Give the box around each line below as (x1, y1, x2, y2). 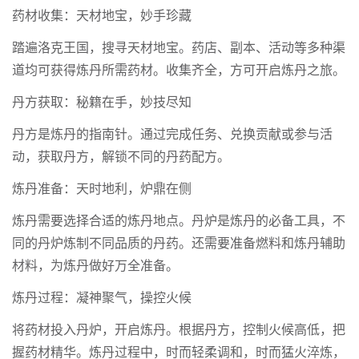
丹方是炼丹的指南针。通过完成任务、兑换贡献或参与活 (12, 124, 333, 146)
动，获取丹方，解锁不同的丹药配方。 (12, 147, 230, 168)
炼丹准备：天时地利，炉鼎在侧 (12, 179, 192, 200)
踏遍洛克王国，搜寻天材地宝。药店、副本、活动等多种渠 (12, 38, 345, 59)
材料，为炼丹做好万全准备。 (12, 256, 179, 277)
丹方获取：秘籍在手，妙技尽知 (12, 92, 192, 114)
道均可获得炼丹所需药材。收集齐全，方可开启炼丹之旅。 (12, 60, 345, 82)
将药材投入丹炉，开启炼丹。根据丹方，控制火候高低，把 (12, 320, 345, 341)
